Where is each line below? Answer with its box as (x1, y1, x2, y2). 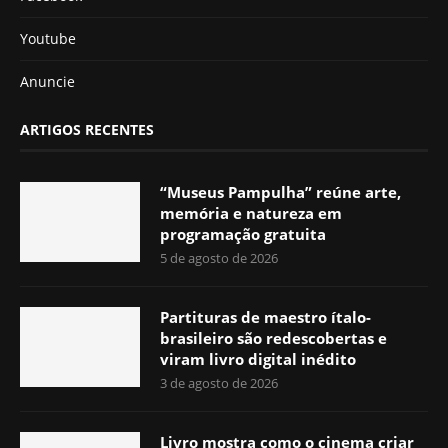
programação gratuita (160, 223, 330, 244)
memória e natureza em (160, 202, 342, 223)
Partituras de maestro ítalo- (160, 306, 371, 327)
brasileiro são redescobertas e (160, 327, 387, 348)
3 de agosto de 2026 (160, 373, 278, 392)
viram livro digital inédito (160, 348, 356, 369)
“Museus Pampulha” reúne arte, (160, 181, 401, 202)
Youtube (20, 28, 76, 48)
